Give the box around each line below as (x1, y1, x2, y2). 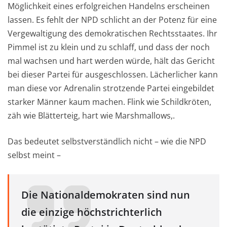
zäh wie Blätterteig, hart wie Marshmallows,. (8, 109, 175, 121)
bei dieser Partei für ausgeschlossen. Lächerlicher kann (8, 68, 218, 80)
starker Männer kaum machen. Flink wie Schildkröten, (8, 96, 211, 107)
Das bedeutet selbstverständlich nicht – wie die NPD (8, 135, 206, 147)
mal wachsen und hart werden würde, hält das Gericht (8, 55, 215, 66)
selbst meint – (8, 149, 61, 161)
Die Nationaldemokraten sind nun (21, 187, 190, 202)
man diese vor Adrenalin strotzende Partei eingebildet (8, 82, 214, 94)
